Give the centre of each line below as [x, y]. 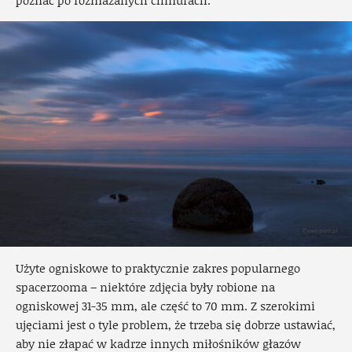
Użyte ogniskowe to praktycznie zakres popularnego [158, 268]
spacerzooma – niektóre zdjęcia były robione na [145, 287]
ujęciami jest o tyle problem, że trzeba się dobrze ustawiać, [176, 325]
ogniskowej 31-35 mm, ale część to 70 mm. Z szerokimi [165, 306]
